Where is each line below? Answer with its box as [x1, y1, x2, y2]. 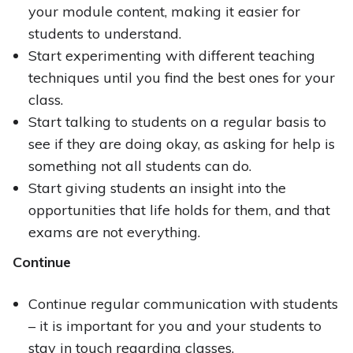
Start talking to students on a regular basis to [28, 113, 326, 132]
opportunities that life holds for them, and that [28, 201, 330, 220]
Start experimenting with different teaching [28, 46, 315, 65]
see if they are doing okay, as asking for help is [28, 135, 335, 154]
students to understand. [28, 24, 181, 43]
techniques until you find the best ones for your [28, 69, 335, 87]
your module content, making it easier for [28, 2, 300, 21]
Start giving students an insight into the [28, 179, 286, 198]
